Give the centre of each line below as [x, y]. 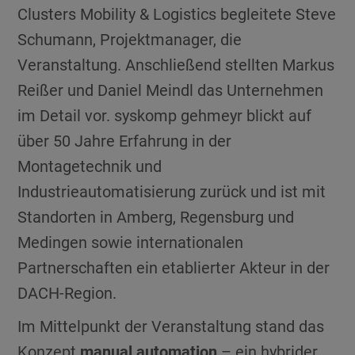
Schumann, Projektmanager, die [130, 39]
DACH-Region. [67, 293]
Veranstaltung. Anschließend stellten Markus [176, 65]
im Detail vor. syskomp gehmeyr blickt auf [165, 115]
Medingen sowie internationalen [131, 242]
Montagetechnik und [90, 166]
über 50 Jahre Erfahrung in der [125, 141]
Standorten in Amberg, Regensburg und [156, 217]
